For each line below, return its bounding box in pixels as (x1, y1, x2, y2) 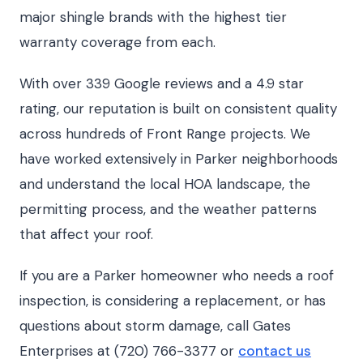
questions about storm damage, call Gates (19, 317, 291, 335)
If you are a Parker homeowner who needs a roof (19, 267, 334, 284)
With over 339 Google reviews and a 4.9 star (19, 75, 304, 92)
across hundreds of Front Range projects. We (19, 125, 310, 143)
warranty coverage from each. (19, 33, 216, 51)
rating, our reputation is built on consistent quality (19, 100, 337, 117)
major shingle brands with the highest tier (19, 8, 287, 26)
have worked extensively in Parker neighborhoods (19, 150, 338, 168)
